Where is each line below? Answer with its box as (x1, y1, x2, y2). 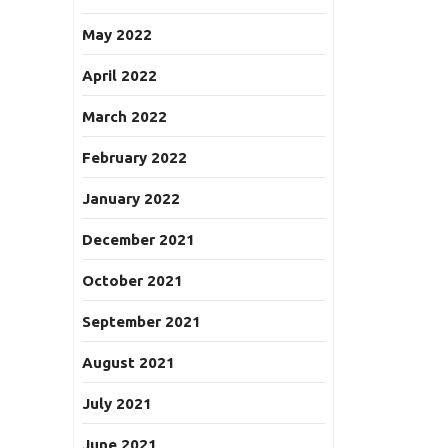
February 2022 (82, 149, 187, 166)
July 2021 (82, 395, 152, 412)
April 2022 (82, 67, 157, 84)
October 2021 (82, 272, 183, 289)
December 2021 (82, 231, 195, 248)
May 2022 (82, 26, 152, 43)
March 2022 (82, 108, 167, 125)
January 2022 (82, 190, 180, 207)
